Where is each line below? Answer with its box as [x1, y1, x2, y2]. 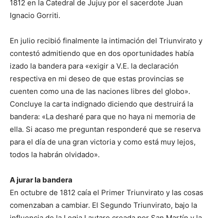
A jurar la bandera [10, 175, 74, 184]
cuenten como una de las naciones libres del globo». [10, 86, 190, 96]
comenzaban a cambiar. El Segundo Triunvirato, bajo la [10, 200, 197, 210]
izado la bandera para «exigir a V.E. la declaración [10, 61, 179, 71]
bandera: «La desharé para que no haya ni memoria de [10, 111, 196, 121]
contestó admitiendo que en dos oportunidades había [10, 48, 194, 58]
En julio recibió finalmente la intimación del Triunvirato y [10, 36, 202, 45]
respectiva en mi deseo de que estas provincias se [10, 73, 184, 83]
